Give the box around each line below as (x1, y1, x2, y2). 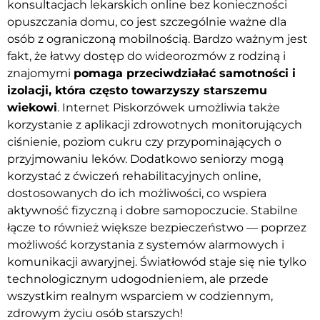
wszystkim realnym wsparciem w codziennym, (7, 289, 273, 303)
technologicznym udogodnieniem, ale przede (7, 271, 269, 286)
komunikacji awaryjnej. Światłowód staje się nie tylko (7, 254, 306, 269)
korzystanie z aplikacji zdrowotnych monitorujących (7, 117, 302, 131)
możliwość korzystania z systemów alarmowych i (7, 237, 284, 251)
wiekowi (7, 100, 57, 114)
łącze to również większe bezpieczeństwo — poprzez (7, 220, 306, 234)
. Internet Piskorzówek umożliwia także (57, 100, 280, 114)
